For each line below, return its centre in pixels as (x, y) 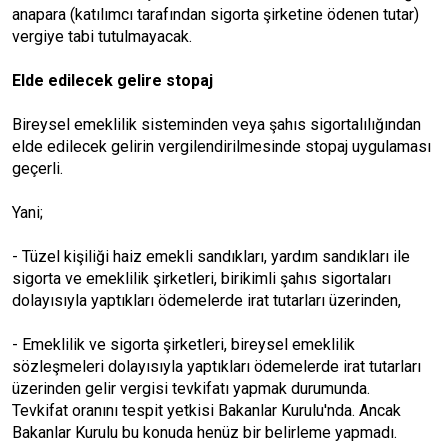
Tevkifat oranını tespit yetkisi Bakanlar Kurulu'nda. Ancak (206, 410)
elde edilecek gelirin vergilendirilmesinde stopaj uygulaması (221, 146)
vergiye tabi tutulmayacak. (102, 36)
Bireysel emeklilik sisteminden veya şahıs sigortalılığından (216, 124)
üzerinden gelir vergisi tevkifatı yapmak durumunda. (191, 388)
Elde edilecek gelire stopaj (112, 80)
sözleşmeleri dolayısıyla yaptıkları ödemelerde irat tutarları (216, 366)
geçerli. (37, 168)
